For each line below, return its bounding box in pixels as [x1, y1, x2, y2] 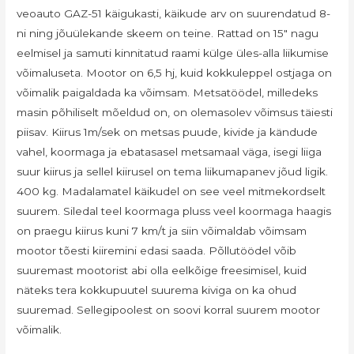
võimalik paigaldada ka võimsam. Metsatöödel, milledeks [17, 85, 318, 99]
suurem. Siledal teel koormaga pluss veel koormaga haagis [17, 204, 332, 217]
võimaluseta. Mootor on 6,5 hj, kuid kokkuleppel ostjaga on [17, 66, 333, 79]
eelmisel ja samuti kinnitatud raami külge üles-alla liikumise [17, 46, 330, 59]
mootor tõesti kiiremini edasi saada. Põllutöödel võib [17, 243, 297, 257]
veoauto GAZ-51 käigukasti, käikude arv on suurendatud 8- [17, 6, 331, 20]
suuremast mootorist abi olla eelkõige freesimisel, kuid [17, 263, 307, 277]
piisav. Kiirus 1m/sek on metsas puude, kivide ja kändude [17, 125, 318, 138]
